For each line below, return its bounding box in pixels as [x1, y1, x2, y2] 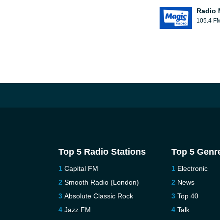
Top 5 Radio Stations [58, 147, 146, 157]
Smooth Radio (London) [64, 178, 139, 186]
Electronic [177, 165, 208, 172]
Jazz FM [64, 206, 91, 214]
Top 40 [177, 192, 199, 200]
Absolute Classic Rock [64, 192, 133, 200]
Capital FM [64, 165, 98, 172]
